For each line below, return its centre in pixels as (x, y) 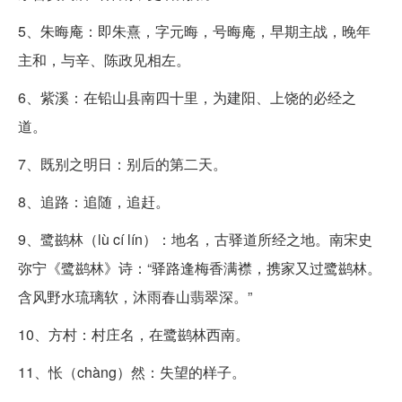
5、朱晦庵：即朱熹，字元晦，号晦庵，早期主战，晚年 (194, 31)
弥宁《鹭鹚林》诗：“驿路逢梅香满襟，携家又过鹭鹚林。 (200, 268)
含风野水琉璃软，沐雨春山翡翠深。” (135, 297)
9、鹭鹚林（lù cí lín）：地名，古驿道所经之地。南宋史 (195, 239)
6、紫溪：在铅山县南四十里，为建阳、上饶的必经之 (187, 97)
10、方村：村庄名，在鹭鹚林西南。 (134, 334)
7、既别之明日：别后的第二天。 (122, 164)
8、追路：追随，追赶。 (94, 201)
